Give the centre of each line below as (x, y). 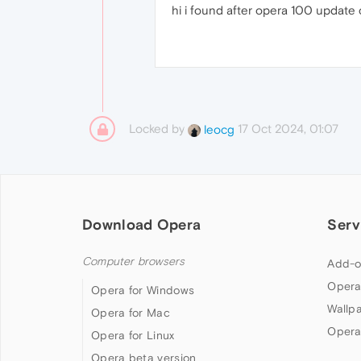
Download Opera (142, 224)
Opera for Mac (131, 313)
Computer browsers (134, 261)
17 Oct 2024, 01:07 (288, 129)
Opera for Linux (133, 335)
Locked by (158, 129)
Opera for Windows (143, 290)
